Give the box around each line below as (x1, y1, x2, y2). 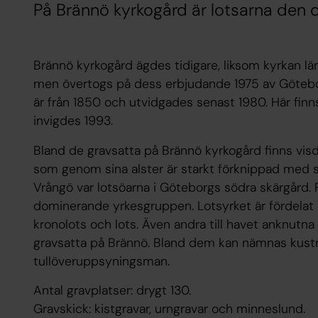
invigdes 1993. (33, 112, 113, 130)
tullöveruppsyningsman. (33, 252, 170, 270)
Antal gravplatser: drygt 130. (33, 282, 191, 300)
